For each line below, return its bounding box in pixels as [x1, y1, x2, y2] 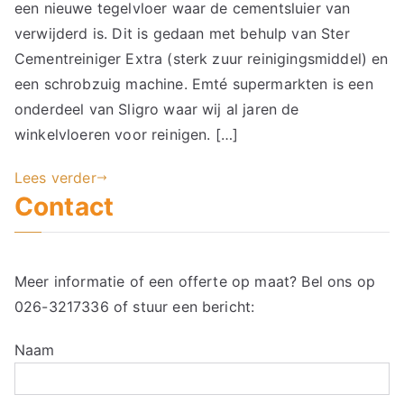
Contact [14, 191, 115, 222]
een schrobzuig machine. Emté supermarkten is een [14, 75, 373, 93]
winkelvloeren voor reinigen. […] [14, 125, 239, 143]
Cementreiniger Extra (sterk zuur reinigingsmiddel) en [14, 50, 389, 68]
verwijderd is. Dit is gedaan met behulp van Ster [14, 24, 350, 42]
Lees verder [14, 169, 96, 187]
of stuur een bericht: [108, 298, 255, 316]
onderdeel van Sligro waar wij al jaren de [14, 100, 299, 118]
